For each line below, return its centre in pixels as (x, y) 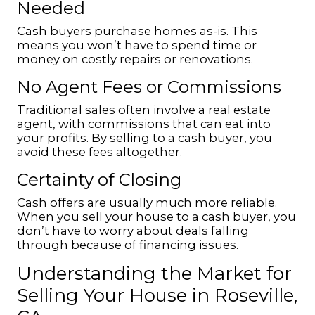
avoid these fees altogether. (99, 152)
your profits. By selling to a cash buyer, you (144, 138)
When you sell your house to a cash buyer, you (156, 217)
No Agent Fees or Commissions (149, 87)
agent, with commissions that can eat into (144, 124)
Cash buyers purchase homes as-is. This (137, 31)
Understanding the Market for (154, 274)
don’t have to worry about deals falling (133, 231)
